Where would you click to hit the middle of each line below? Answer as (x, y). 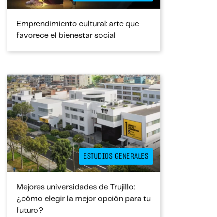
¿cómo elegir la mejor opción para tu (84, 199)
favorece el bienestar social (66, 36)
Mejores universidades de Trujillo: (76, 187)
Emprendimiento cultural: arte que (78, 24)
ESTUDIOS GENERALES (116, 157)
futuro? (30, 210)
